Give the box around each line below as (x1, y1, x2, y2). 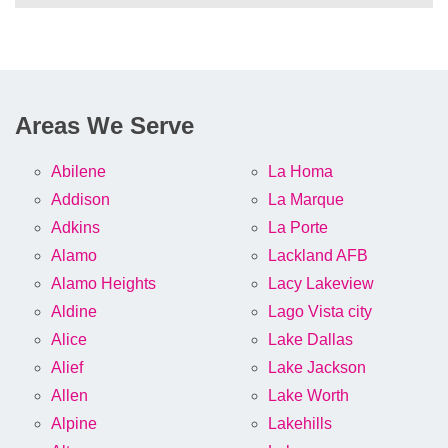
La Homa (268, 163, 333, 181)
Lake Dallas (268, 331, 353, 349)
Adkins (51, 219, 100, 237)
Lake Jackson (268, 359, 366, 377)
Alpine (51, 415, 97, 433)
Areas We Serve (15, 112, 194, 140)
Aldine (51, 303, 97, 321)
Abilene (51, 163, 106, 181)
